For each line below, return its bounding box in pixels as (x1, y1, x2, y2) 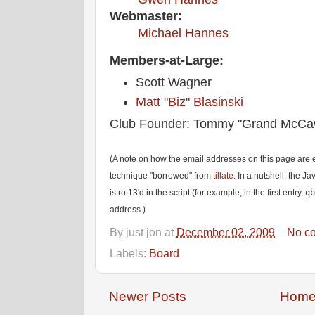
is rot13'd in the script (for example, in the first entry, (110, 188, 305, 198)
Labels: (110, 247, 149, 259)
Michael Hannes (138, 26, 229, 41)
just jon (126, 226, 162, 238)
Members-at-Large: (110, 53, 224, 67)
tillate (213, 171, 233, 181)
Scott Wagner (136, 75, 212, 90)
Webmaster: (110, 9, 182, 24)
